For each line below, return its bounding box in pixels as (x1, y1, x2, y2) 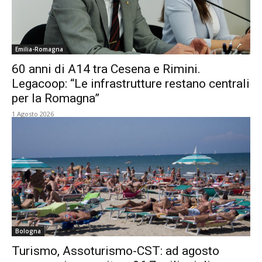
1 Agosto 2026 (12, 109, 54, 118)
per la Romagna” (12, 91, 99, 105)
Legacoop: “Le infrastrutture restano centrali (12, 77, 250, 91)
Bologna (15, 227, 41, 235)
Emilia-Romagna (15, 45, 63, 53)
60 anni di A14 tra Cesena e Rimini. (12, 62, 201, 76)
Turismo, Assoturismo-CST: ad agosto (12, 244, 219, 258)
